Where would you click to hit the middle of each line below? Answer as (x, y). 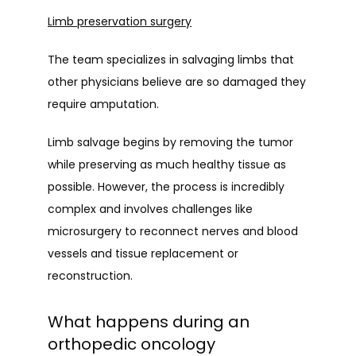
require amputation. (103, 104)
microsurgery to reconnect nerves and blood (173, 231)
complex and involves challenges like (150, 209)
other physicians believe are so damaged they (177, 82)
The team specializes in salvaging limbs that (171, 60)
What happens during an (149, 322)
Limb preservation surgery (120, 21)
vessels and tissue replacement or (143, 253)
